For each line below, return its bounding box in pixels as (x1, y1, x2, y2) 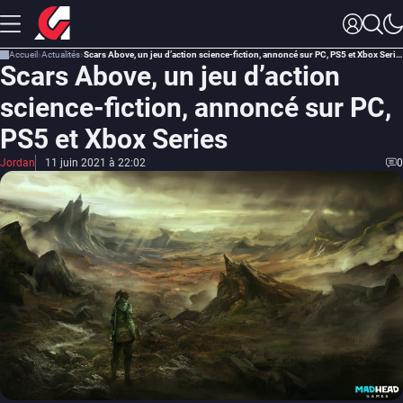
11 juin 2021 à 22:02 (45, 157, 146, 169)
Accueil (9, 49, 38, 59)
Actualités (41, 49, 80, 59)
